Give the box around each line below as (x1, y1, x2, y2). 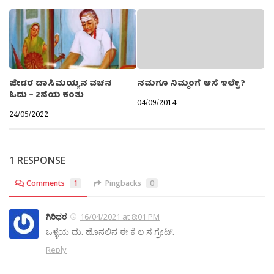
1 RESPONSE (9, 154, 65, 168)
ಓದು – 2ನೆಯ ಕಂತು (9, 88, 84, 103)
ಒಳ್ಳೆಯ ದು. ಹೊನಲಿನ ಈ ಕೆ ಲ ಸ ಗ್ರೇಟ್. (46, 226, 174, 238)
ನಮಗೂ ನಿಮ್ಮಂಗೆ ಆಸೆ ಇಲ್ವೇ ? (137, 76, 245, 91)
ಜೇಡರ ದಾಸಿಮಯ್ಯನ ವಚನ (9, 76, 112, 91)
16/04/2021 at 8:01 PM (80, 211, 160, 223)
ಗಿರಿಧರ (46, 211, 67, 223)
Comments (26, 178, 65, 189)
